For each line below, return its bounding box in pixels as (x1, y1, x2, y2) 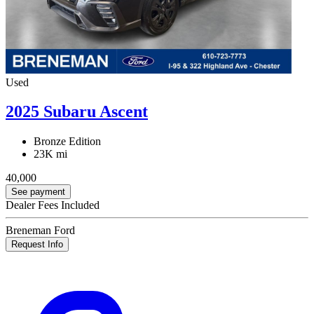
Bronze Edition (34, 135, 101, 148)
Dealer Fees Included (6, 199, 100, 212)
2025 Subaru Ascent (6, 102, 148, 121)
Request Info (11, 239, 63, 250)
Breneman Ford (6, 224, 75, 237)
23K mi (34, 148, 67, 161)
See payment (11, 186, 65, 198)
